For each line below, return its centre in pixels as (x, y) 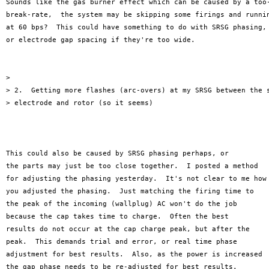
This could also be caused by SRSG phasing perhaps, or (117, 153)
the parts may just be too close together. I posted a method (132, 166)
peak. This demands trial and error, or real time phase (122, 242)
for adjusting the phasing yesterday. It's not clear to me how (136, 179)
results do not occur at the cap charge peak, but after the (128, 229)
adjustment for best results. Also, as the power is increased (134, 254)
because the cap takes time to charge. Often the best (117, 216)
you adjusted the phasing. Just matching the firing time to (130, 191)
